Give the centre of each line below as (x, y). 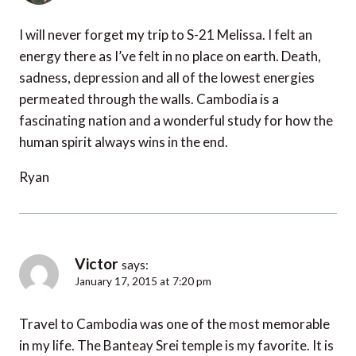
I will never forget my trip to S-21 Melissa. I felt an (166, 34)
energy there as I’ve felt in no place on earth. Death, (170, 56)
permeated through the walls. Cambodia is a (149, 99)
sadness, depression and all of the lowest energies (167, 77)
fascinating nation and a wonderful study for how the (176, 120)
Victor (97, 263)
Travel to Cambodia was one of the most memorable (174, 323)
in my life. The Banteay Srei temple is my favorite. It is (176, 345)
